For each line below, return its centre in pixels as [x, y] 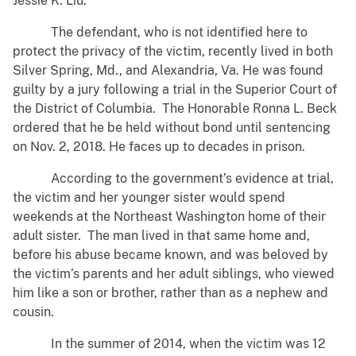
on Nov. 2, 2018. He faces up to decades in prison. [161, 147]
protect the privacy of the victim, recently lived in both [173, 52]
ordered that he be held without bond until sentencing [172, 128]
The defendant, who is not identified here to [160, 33]
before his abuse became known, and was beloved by [170, 255]
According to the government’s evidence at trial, [173, 179]
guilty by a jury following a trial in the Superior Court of [175, 90]
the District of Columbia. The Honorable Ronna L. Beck [175, 109]
